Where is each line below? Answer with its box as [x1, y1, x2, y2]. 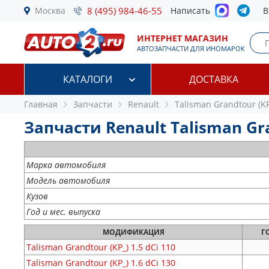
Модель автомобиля [26, 175, 110, 186]
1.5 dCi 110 [131, 241, 175, 253]
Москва [35, 5, 65, 16]
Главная [24, 98, 58, 110]
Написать [171, 5, 215, 16]
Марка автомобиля [26, 159, 106, 171]
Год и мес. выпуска [26, 206, 100, 217]
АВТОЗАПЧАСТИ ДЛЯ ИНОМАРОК [137, 44, 245, 53]
